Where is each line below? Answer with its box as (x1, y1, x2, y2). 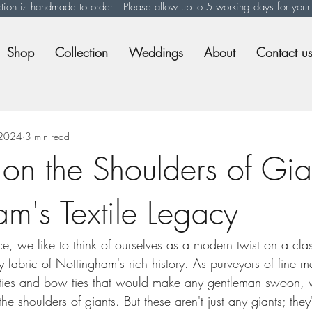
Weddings (129, 44, 183, 61)
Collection (55, 44, 108, 61)
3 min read (25, 130, 70, 143)
